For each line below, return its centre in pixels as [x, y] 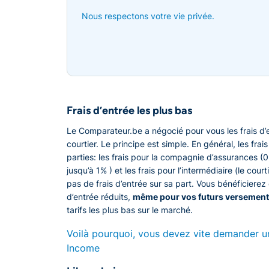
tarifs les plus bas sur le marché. [130, 210]
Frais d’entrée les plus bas [129, 111]
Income [83, 248]
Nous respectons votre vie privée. [148, 16]
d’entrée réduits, [100, 197]
